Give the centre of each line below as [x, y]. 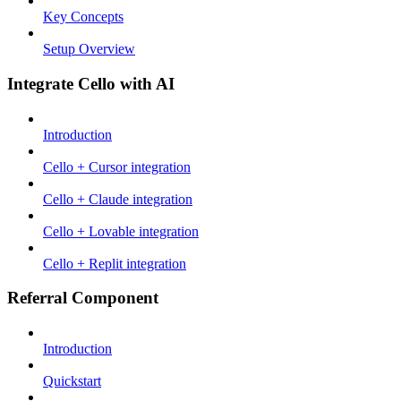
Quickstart [72, 381]
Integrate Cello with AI [91, 83]
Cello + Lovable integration [121, 231]
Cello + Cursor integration [117, 166]
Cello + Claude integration [118, 199]
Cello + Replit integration [115, 263]
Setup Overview [89, 49]
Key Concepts [83, 17]
